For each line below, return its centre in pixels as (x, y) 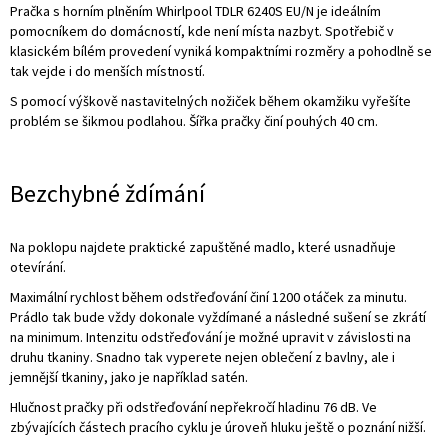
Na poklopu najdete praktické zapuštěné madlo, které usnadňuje (203, 246)
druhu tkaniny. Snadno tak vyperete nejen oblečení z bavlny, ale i (202, 356)
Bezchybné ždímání (107, 193)
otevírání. (38, 266)
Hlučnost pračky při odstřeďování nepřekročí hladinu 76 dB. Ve (193, 406)
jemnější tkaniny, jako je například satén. (129, 376)
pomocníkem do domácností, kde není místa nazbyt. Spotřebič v (202, 30)
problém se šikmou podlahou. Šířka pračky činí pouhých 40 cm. (194, 120)
